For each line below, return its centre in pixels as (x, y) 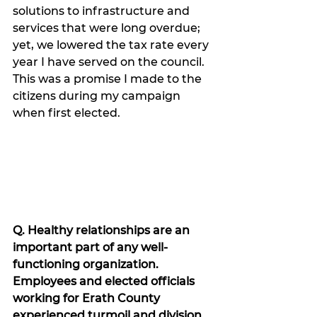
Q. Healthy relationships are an (103, 231)
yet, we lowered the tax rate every (112, 45)
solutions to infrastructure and (103, 11)
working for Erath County (88, 299)
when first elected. (69, 113)
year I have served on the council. (110, 62)
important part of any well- (90, 248)
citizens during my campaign (98, 96)
